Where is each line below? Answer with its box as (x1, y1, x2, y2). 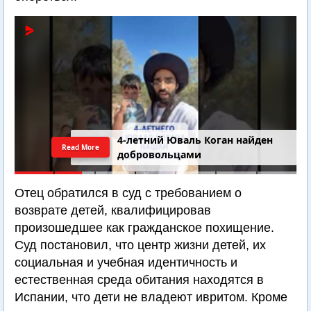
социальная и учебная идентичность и (15, 255, 237, 269)
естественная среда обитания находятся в (15, 273, 264, 287)
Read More (62, 142, 99, 152)
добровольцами (117, 148, 202, 162)
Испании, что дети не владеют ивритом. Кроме (15, 290, 287, 304)
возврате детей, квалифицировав (15, 203, 211, 217)
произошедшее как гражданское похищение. (15, 221, 274, 235)
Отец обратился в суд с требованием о (15, 186, 242, 200)
